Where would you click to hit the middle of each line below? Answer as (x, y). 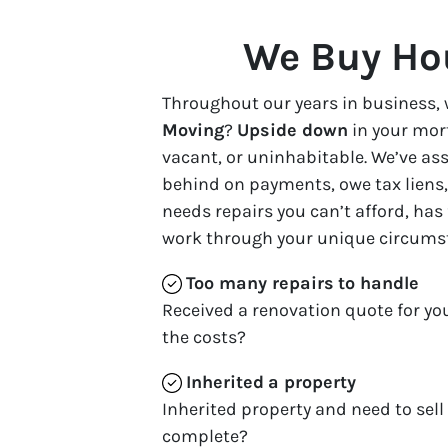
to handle (378, 282)
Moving (193, 129)
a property (312, 381)
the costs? (204, 336)
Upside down (292, 129)
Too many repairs (260, 282)
